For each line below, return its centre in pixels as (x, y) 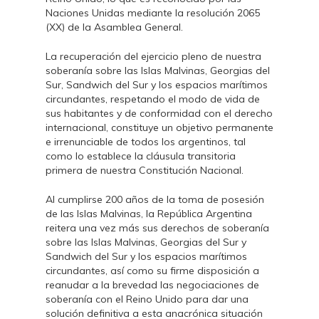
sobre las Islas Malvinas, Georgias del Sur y (146, 242)
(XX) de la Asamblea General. (114, 27)
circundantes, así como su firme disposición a (152, 271)
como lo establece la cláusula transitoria (141, 156)
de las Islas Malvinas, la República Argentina (149, 214)
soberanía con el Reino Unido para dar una (147, 299)
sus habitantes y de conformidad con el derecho (159, 113)
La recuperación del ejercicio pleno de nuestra (153, 56)
